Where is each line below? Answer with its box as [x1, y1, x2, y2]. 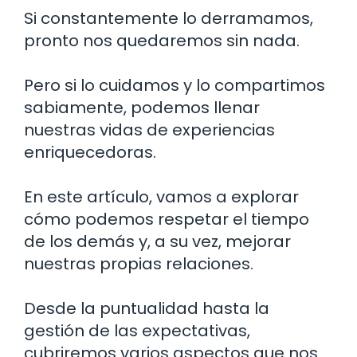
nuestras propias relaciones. [24, 253, 253, 276]
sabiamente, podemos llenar [24, 96, 260, 120]
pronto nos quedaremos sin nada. [24, 29, 300, 53]
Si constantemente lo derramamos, [24, 7, 313, 30]
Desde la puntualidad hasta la [24, 297, 269, 320]
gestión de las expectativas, [24, 320, 250, 343]
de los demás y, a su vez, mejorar [24, 230, 291, 253]
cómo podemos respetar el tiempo [24, 208, 309, 231]
